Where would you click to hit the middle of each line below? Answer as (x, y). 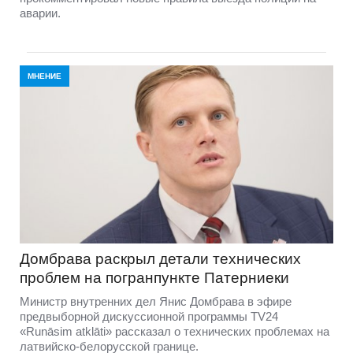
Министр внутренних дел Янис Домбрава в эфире (156, 302)
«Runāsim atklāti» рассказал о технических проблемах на (175, 332)
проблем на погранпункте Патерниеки (154, 278)
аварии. (40, 13)
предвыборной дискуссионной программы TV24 (149, 317)
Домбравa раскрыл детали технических (160, 259)
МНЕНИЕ (45, 76)
